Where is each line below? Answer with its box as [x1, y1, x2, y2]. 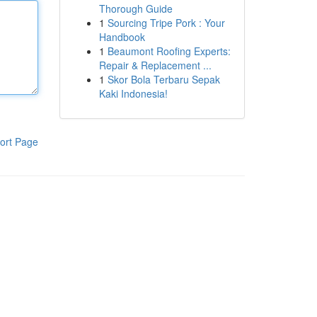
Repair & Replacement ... [98, 58, 212, 72]
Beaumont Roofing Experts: [107, 44, 231, 58]
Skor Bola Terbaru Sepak [107, 72, 220, 86]
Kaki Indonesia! [98, 86, 168, 100]
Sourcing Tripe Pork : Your [107, 16, 225, 30]
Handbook [98, 30, 145, 44]
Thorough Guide [98, 1, 173, 16]
